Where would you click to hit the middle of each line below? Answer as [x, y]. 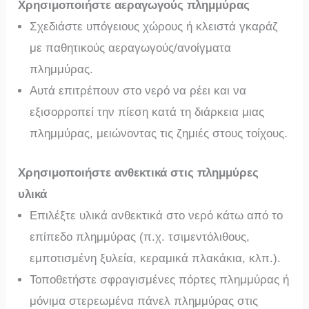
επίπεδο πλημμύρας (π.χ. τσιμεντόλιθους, [140, 237]
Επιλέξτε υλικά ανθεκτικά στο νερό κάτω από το [157, 215]
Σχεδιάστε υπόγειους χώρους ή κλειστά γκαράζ [154, 27]
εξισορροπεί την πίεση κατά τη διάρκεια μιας [147, 112]
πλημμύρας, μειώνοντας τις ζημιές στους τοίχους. [159, 133]
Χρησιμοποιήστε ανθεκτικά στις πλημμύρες [139, 172]
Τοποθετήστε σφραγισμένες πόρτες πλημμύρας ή [160, 279]
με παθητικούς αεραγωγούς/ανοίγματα [131, 48]
